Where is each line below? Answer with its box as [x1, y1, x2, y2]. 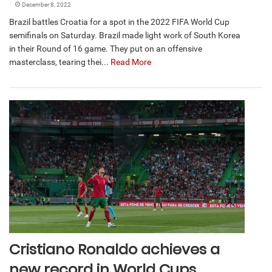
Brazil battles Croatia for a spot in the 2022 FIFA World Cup [9, 16, 229, 27]
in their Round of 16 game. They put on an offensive [9, 43, 202, 53]
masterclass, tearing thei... [9, 56, 110, 67]
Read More [110, 56, 151, 67]
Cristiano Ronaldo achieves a [9, 239, 220, 259]
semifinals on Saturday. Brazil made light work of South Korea [9, 30, 240, 40]
